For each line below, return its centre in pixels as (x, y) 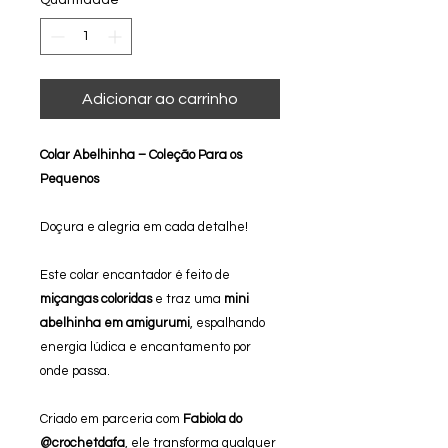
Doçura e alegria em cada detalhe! (144, 227)
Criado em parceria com (111, 419)
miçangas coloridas (96, 299)
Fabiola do (212, 419)
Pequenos (69, 179)
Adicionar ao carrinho (160, 99)
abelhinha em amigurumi (115, 323)
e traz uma (188, 299)
